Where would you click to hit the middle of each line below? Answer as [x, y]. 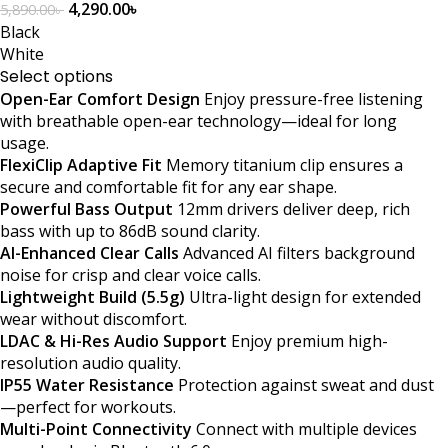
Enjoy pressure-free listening [311, 98]
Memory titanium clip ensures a [282, 164]
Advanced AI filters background [297, 252]
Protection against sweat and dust [304, 384]
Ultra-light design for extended [303, 296]
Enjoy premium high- [307, 340]
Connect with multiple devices [304, 428]
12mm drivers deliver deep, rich [291, 208]
